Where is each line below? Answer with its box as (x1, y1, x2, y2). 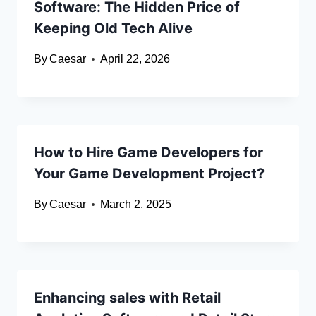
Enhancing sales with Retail (34, 289, 221, 307)
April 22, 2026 (100, 53, 171, 66)
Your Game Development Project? (34, 165, 268, 183)
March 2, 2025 (100, 198, 172, 211)
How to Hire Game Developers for (34, 144, 263, 162)
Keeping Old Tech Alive (34, 20, 193, 37)
